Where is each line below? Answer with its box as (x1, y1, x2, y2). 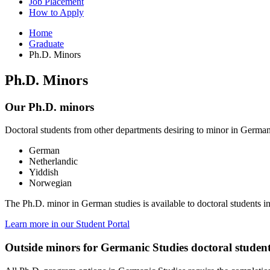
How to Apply (29, 7, 84, 17)
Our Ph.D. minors (5, 100, 94, 113)
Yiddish (29, 167, 58, 178)
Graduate (29, 38, 64, 49)
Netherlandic (29, 156, 78, 167)
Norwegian (29, 178, 72, 189)
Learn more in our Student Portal (5, 219, 130, 230)
